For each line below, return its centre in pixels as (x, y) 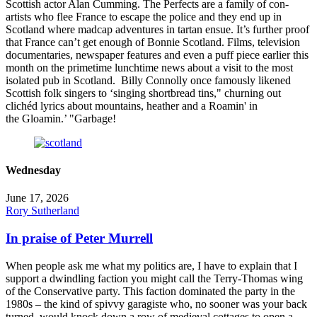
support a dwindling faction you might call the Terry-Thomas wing (154, 278)
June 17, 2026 (37, 198)
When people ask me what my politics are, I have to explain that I (151, 265)
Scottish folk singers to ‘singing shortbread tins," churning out (143, 93)
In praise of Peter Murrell (79, 238)
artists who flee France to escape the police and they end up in (144, 16)
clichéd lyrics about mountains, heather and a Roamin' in (132, 105)
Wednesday (33, 171)
